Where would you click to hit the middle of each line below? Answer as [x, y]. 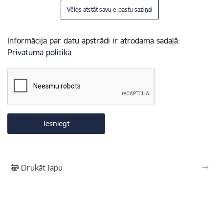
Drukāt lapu [42, 168]
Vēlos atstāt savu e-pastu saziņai [109, 10]
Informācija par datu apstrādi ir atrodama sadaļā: [94, 41]
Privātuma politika [39, 52]
